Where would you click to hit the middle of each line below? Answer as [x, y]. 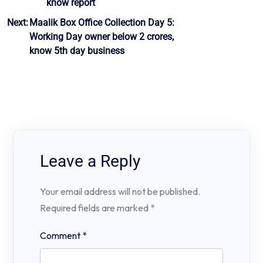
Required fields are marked [95, 208]
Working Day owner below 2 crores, [102, 37]
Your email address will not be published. [120, 192]
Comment [61, 236]
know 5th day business [77, 51]
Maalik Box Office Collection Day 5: [102, 23]
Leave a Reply [90, 161]
